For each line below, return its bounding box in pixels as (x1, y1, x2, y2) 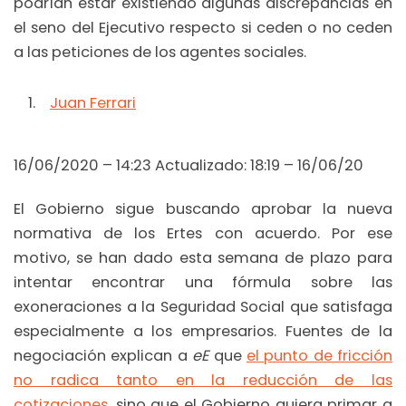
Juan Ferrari (50, 92, 136, 113)
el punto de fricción (246, 344, 392, 366)
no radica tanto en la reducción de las (14, 369, 392, 391)
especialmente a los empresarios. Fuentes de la (14, 320, 392, 342)
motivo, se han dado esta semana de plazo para (14, 246, 392, 268)
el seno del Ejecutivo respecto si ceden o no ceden (14, 16, 392, 38)
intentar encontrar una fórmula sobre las (14, 271, 392, 293)
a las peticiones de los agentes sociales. (14, 41, 306, 63)
